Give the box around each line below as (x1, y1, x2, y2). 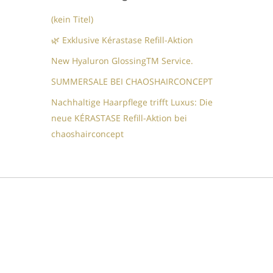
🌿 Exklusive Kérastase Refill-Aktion (51, 34, 194, 46)
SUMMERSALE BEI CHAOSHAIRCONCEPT (51, 75, 213, 87)
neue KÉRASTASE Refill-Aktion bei (51, 112, 188, 124)
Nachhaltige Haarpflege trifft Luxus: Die (51, 96, 213, 108)
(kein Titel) (51, 13, 94, 25)
